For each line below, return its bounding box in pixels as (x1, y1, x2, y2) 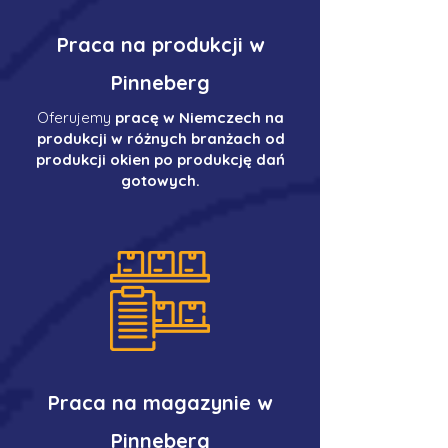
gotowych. (121, 171, 200, 190)
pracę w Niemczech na (115, 108, 284, 127)
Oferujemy (37, 108, 115, 127)
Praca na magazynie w (48, 390, 272, 415)
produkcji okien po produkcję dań (36, 150, 285, 169)
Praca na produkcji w (56, 32, 264, 57)
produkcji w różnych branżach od (36, 129, 285, 148)
